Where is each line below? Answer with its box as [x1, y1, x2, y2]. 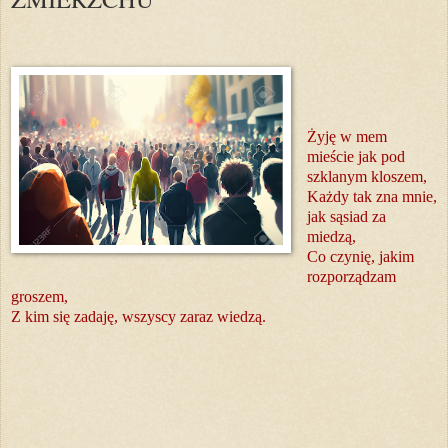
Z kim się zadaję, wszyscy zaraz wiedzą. [11, 308, 266, 326]
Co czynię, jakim [306, 248, 414, 266]
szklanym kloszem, [306, 168, 427, 186]
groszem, [11, 288, 68, 306]
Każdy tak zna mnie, [306, 188, 437, 206]
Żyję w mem [306, 128, 387, 146]
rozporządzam [306, 268, 396, 286]
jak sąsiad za [306, 208, 386, 226]
